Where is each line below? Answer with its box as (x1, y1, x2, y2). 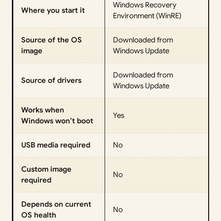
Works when (21, 106, 64, 115)
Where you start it (21, 6, 85, 15)
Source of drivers (21, 76, 81, 85)
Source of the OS (21, 36, 82, 45)
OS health (21, 211, 56, 220)
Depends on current (21, 200, 91, 209)
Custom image (21, 165, 72, 174)
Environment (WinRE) (113, 11, 182, 21)
